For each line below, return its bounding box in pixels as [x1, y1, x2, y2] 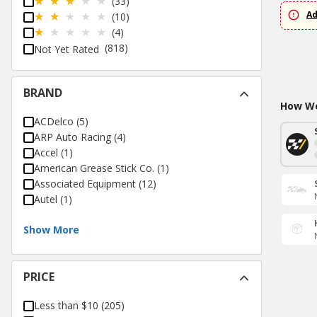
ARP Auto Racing [34, 130, 111, 144]
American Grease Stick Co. [34, 161, 154, 175]
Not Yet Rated [34, 42, 99, 57]
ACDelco [34, 115, 74, 129]
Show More [23, 223, 79, 237]
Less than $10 [34, 299, 98, 313]
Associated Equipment [34, 177, 136, 191]
